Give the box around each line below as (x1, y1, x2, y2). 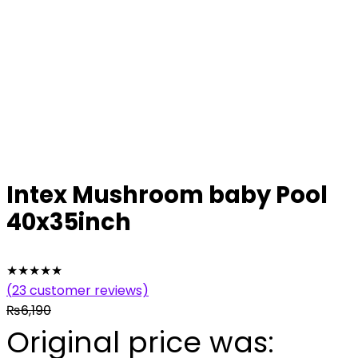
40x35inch (6, 206, 131, 238)
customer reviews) (26, 281, 149, 300)
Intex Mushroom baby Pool (6, 179, 328, 211)
